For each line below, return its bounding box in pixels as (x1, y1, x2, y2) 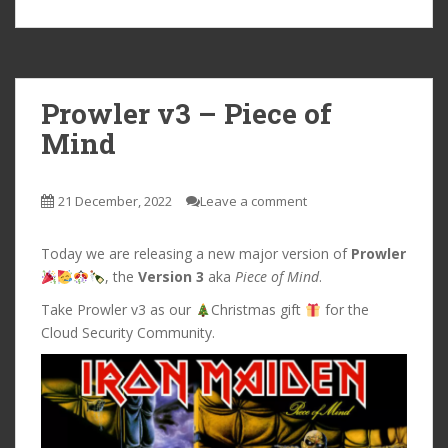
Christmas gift (210, 300, 305, 320)
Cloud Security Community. (41, 323, 215, 343)
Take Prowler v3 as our (41, 300, 195, 320)
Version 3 (137, 267, 204, 287)
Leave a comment (200, 192, 307, 211)
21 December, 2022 (58, 192, 172, 211)
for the (320, 300, 369, 320)
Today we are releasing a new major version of (41, 244, 351, 264)
